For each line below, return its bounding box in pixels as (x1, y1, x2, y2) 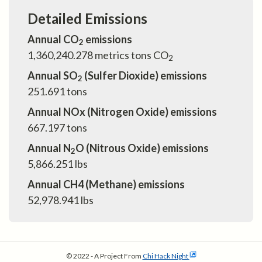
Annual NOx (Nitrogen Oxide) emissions (27, 105, 217, 119)
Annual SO (27, 69, 78, 82)
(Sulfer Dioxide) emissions (82, 69, 207, 82)
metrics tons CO (93, 49, 168, 62)
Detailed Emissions (27, 10, 147, 27)
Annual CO (27, 33, 79, 46)
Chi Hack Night (142, 251, 188, 261)
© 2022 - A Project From (65, 251, 142, 261)
